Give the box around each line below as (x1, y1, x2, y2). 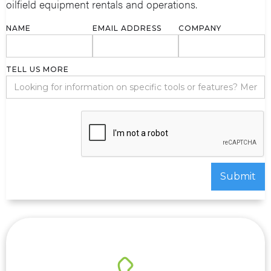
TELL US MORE (6, 64, 69, 74)
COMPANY (178, 23, 222, 33)
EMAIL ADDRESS (92, 23, 162, 33)
